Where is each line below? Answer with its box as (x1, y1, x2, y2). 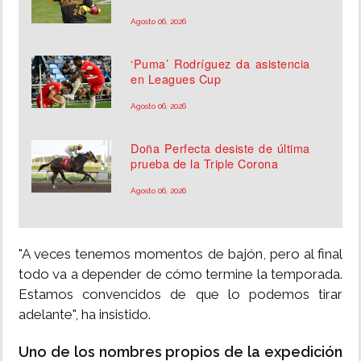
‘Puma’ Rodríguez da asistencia (131, 55, 310, 73)
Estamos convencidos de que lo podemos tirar (19, 286, 342, 303)
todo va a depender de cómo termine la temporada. (19, 266, 342, 283)
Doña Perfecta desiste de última (131, 139, 310, 157)
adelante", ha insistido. (19, 306, 151, 323)
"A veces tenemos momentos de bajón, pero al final (19, 246, 342, 263)
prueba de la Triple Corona (131, 155, 279, 172)
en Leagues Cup (131, 70, 222, 88)
